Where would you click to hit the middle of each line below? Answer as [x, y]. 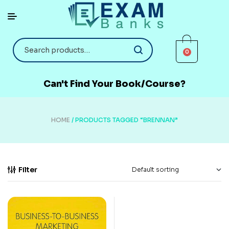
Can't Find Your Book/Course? [114, 84]
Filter [28, 169]
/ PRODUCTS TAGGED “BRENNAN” [124, 120]
